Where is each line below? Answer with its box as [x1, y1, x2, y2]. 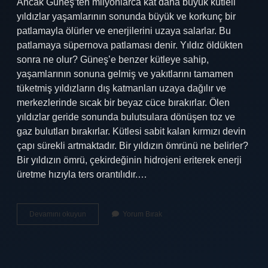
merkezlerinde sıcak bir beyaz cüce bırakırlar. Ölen [17, 98, 230, 108]
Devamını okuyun [29, 210, 86, 218]
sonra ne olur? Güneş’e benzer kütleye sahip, [17, 54, 209, 65]
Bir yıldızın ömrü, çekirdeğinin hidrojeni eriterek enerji [17, 155, 242, 165]
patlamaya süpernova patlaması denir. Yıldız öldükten [17, 40, 243, 50]
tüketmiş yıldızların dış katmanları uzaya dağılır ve [17, 83, 226, 93]
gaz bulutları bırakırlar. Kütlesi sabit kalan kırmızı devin [17, 126, 246, 136]
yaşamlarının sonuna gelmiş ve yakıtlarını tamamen [17, 69, 233, 79]
